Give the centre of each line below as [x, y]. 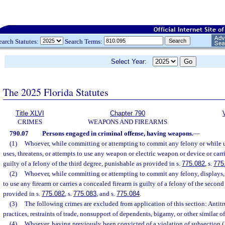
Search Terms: [84, 41]
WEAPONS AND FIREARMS [128, 122]
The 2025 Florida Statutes [56, 92]
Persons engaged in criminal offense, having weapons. [118, 133]
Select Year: [132, 62]
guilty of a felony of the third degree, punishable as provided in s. [92, 163]
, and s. [106, 194]
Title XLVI [30, 113]
